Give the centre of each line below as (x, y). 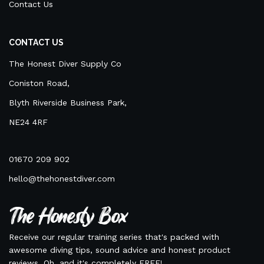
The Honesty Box (67, 217)
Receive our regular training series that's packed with (114, 237)
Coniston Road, (39, 83)
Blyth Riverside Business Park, (68, 103)
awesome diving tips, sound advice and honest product (120, 250)
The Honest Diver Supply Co (65, 64)
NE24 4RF (28, 122)
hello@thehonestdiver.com (62, 179)
